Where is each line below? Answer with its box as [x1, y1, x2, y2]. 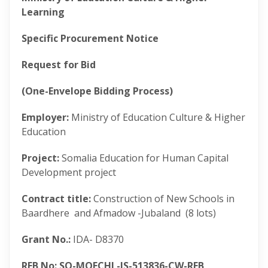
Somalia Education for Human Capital [59, 151, 229, 165]
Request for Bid [22, 58, 96, 71]
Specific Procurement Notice [22, 32, 159, 45]
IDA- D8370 [71, 233, 124, 246]
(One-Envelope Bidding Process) [22, 84, 173, 98]
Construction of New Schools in [91, 192, 234, 205]
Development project [22, 166, 118, 179]
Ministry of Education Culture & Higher [69, 111, 245, 124]
